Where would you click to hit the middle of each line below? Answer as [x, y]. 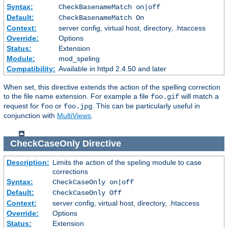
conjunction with [30, 116]
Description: [28, 162]
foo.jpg [78, 107]
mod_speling [79, 59]
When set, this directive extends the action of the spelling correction [112, 87]
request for [22, 106]
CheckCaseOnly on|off [93, 182]
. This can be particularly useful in [146, 106]
